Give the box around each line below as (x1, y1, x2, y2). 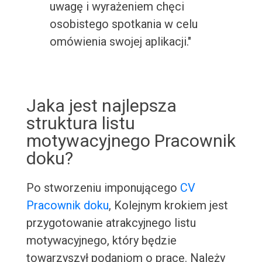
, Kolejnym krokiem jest (108, 198, 228, 213)
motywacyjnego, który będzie (26, 233, 177, 248)
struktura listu (26, 113, 135, 134)
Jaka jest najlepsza (26, 95, 177, 116)
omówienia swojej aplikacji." (49, 35, 191, 49)
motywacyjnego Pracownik (26, 130, 236, 151)
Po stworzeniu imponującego (26, 181, 180, 195)
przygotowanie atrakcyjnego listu (26, 216, 196, 230)
